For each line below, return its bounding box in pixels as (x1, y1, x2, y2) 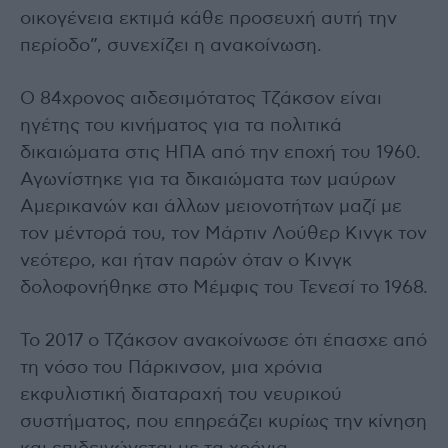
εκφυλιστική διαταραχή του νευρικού (20, 385, 342, 404)
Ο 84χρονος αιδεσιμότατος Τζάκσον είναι (20, 89, 382, 108)
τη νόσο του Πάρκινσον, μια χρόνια (20, 358, 323, 377)
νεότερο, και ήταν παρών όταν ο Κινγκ (20, 251, 352, 270)
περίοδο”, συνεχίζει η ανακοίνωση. (20, 36, 322, 55)
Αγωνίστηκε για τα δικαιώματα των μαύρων (20, 170, 396, 189)
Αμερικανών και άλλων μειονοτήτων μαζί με (20, 197, 402, 216)
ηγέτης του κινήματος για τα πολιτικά (20, 116, 342, 135)
